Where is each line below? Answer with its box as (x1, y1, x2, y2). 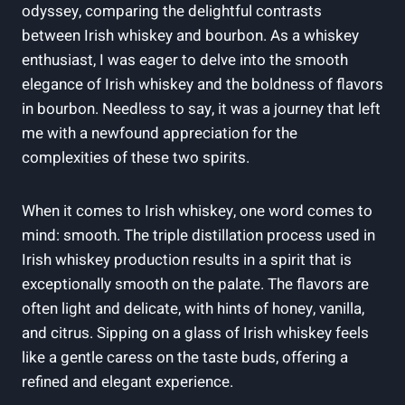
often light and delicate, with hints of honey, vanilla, (22, 297, 364, 321)
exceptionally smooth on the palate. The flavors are (22, 273, 369, 297)
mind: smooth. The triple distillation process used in (22, 224, 375, 248)
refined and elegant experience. (22, 371, 233, 394)
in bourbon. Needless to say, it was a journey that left (22, 98, 381, 121)
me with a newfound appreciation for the (22, 122, 297, 146)
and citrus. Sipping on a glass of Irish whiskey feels (22, 322, 369, 345)
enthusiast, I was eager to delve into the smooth (22, 49, 348, 72)
